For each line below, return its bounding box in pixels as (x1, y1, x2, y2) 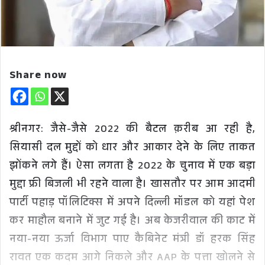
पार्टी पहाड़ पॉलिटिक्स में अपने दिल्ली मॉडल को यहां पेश (9, 195, 256, 212)
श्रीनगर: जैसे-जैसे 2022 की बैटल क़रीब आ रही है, (9, 121, 256, 139)
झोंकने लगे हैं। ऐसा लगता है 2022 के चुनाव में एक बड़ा (9, 158, 256, 176)
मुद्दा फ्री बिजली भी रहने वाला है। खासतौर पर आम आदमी (9, 176, 256, 194)
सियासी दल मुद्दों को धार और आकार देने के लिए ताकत (9, 140, 256, 157)
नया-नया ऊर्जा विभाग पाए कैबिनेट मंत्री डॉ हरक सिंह (9, 231, 256, 249)
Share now (9, 67, 67, 85)
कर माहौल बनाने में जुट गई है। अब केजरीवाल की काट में (9, 213, 256, 231)
